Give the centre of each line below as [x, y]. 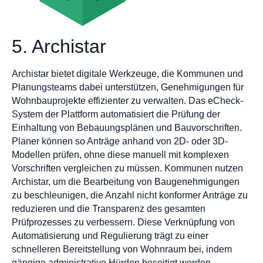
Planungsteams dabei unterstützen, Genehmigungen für [128, 87]
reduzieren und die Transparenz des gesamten [109, 209]
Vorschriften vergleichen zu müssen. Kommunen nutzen [127, 168]
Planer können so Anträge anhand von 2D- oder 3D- [120, 141]
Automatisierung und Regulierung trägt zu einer [110, 236]
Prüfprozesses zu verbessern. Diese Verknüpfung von [123, 222]
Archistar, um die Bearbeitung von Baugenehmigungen [126, 182]
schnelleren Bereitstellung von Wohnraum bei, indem [122, 249]
